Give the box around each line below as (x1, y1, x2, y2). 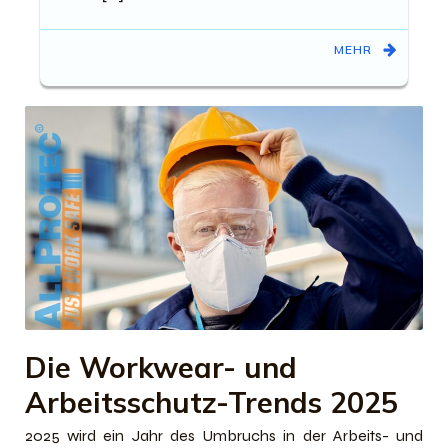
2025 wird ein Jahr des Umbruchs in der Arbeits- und (25, 425, 423, 445)
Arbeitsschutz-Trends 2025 (25, 383, 398, 420)
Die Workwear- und (25, 348, 297, 385)
